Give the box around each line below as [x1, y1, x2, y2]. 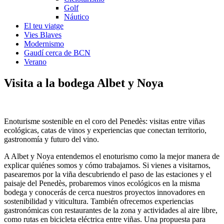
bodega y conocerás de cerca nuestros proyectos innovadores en [4, 187, 205, 196]
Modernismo [24, 39, 64, 48]
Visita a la [4, 76, 55, 89]
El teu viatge [24, 21, 63, 30]
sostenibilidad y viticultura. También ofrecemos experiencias [4, 196, 193, 205]
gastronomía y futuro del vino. [4, 134, 99, 143]
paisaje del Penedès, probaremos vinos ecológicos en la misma [4, 178, 200, 187]
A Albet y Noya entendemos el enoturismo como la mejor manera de [4, 151, 219, 160]
